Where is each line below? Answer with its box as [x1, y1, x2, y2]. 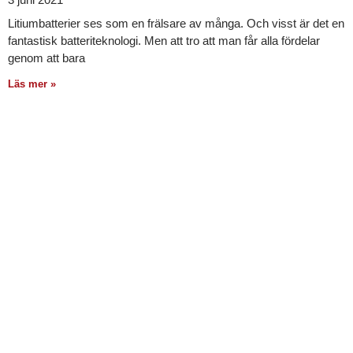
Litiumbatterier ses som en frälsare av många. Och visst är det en [8, 17, 344, 31]
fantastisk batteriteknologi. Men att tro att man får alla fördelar [8, 34, 320, 48]
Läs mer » [8, 78, 56, 91]
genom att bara [8, 51, 85, 65]
